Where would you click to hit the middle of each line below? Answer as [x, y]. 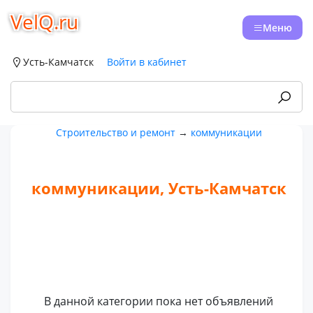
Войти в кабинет [147, 62]
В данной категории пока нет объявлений [159, 301]
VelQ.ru [44, 22]
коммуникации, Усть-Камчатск [159, 188]
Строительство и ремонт [115, 132]
